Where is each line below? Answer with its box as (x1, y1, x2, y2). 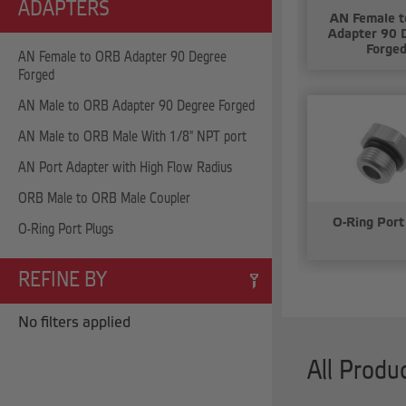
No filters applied (18, 314, 130, 331)
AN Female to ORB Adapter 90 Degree (18, 50, 227, 64)
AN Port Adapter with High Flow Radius (18, 160, 232, 175)
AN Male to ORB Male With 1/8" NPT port (18, 130, 246, 144)
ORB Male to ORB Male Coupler (18, 191, 190, 206)
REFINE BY (18, 270, 107, 291)
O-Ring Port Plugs (18, 222, 113, 237)
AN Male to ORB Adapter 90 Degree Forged (18, 99, 255, 113)
